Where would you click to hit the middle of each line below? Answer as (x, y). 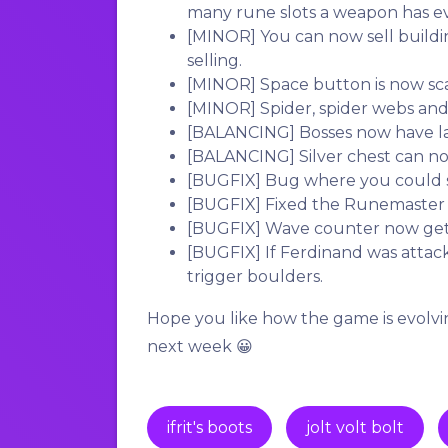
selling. (214, 61)
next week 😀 (200, 347)
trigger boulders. (255, 277)
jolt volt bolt (355, 428)
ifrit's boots (209, 428)
